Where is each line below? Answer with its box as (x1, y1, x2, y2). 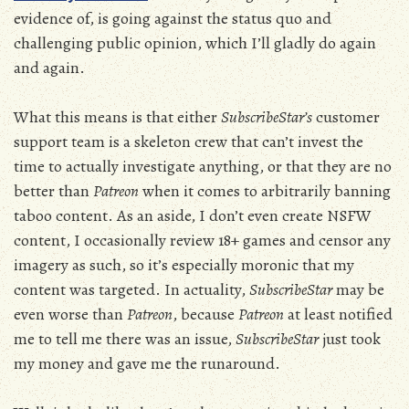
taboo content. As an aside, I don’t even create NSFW (14, 204, 372, 226)
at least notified (284, 303, 393, 325)
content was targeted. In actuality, (14, 278, 249, 300)
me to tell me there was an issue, (14, 328, 236, 350)
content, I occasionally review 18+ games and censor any (14, 229, 391, 251)
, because (173, 303, 238, 325)
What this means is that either (14, 106, 221, 128)
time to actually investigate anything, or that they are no (14, 155, 392, 177)
